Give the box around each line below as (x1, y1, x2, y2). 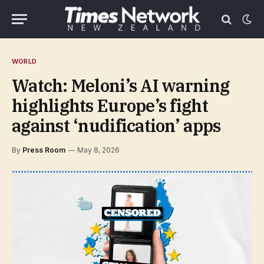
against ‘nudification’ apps (12, 114, 221, 137)
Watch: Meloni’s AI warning (12, 74, 230, 97)
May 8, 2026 (77, 146, 120, 154)
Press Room (22, 146, 65, 154)
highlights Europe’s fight (12, 94, 208, 117)
